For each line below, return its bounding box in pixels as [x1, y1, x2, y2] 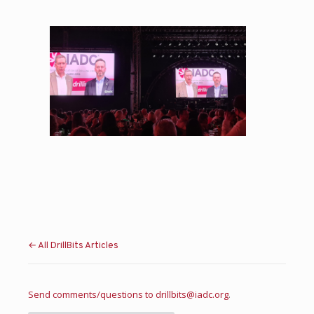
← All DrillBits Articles [28, 240, 118, 252]
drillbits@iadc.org [156, 287, 228, 301]
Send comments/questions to [28, 287, 156, 301]
